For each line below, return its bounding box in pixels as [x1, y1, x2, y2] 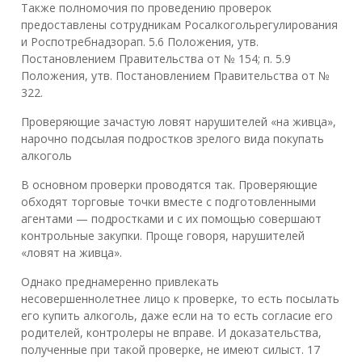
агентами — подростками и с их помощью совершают [21, 211, 322, 227]
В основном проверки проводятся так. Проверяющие [21, 177, 318, 193]
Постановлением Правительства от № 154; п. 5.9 [21, 51, 291, 67]
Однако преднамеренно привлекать [21, 274, 219, 290]
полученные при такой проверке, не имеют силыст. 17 [21, 342, 320, 358]
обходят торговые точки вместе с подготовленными [21, 194, 316, 210]
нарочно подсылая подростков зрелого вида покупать [21, 131, 324, 147]
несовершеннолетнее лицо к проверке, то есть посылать [21, 291, 339, 307]
